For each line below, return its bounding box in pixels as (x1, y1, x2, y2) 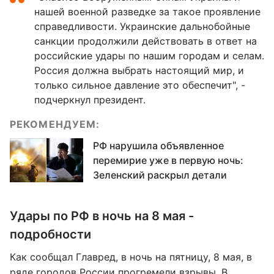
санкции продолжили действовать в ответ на (34, 35, 257, 47)
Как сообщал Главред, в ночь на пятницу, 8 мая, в (10, 251, 252, 263)
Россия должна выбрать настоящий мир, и (34, 64, 244, 76)
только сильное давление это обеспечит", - (34, 79, 245, 91)
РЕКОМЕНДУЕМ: (10, 118, 100, 130)
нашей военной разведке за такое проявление (34, 6, 261, 18)
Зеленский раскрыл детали (93, 169, 227, 181)
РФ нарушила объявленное (93, 139, 224, 152)
